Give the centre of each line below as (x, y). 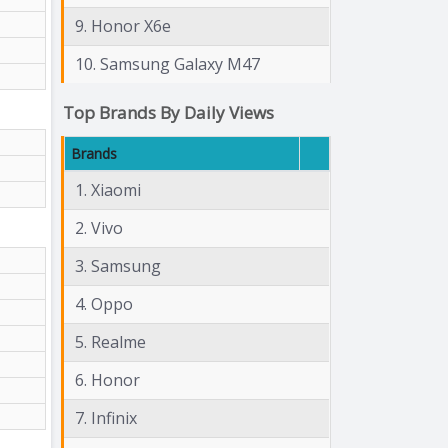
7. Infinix (106, 417)
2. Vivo (99, 227)
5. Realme (110, 341)
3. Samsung (118, 265)
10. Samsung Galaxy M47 (167, 63)
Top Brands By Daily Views (168, 112)
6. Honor (107, 379)
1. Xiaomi (108, 189)
